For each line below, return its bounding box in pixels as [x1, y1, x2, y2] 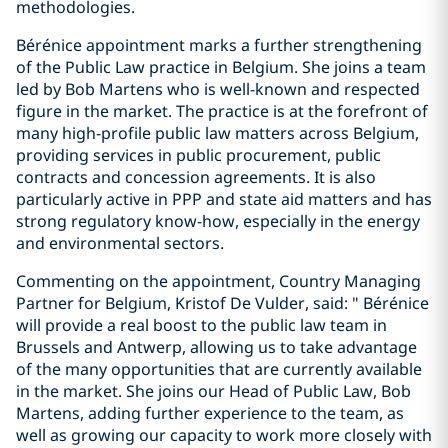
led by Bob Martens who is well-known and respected [16, 78, 420, 100]
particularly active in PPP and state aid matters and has [16, 188, 432, 210]
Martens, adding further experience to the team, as [16, 402, 404, 424]
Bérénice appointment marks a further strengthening [16, 34, 422, 56]
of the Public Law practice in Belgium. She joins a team [16, 56, 426, 78]
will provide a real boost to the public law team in [16, 314, 387, 336]
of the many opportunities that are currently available [16, 358, 422, 380]
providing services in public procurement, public [16, 144, 381, 166]
